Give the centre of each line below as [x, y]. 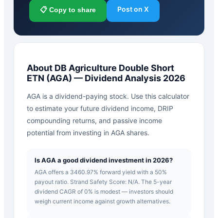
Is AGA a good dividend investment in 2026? [104, 160]
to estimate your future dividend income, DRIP [100, 108]
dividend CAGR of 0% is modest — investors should [104, 191]
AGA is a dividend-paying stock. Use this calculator [108, 96]
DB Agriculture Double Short [114, 68]
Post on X [133, 9]
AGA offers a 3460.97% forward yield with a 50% [101, 172]
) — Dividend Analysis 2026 [127, 78]
